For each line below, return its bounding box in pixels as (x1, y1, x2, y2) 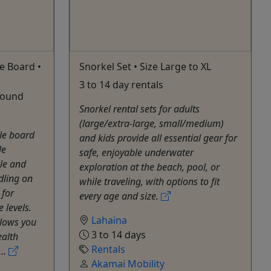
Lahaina (91, 214, 127, 227)
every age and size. (79, 189, 161, 203)
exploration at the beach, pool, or (79, 160, 220, 174)
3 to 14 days (89, 228, 146, 242)
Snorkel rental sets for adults (79, 102, 200, 116)
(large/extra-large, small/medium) (79, 117, 224, 131)
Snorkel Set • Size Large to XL (79, 60, 211, 74)
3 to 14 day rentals (79, 78, 163, 92)
